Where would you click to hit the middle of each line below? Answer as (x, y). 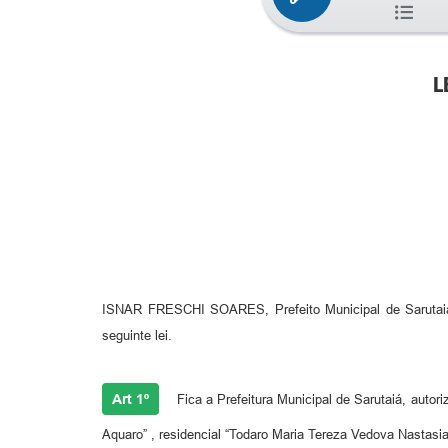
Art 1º (130, 398)
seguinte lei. (137, 335)
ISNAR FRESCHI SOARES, (185, 309)
